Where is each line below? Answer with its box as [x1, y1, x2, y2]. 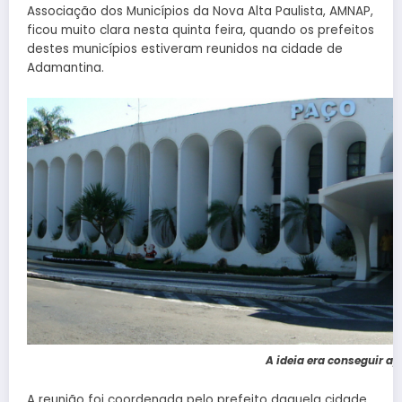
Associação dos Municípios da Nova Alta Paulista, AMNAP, [27, 3, 373, 21]
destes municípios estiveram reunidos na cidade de [27, 40, 343, 58]
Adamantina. [27, 59, 104, 77]
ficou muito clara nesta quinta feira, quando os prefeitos [27, 22, 374, 39]
